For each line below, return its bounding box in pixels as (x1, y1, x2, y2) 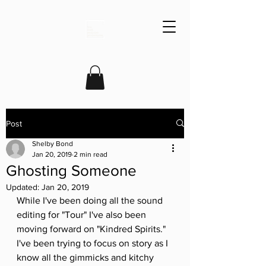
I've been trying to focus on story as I (17, 237, 170, 248)
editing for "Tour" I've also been (17, 209, 148, 220)
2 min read (74, 150, 107, 159)
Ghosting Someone (6, 161, 137, 179)
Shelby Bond (32, 139, 73, 148)
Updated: (6, 182, 42, 192)
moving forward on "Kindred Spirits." (17, 223, 168, 234)
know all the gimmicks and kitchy (17, 252, 156, 262)
